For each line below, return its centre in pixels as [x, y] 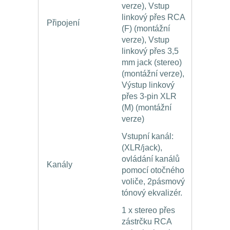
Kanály [60, 165]
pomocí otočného [153, 170]
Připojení [63, 23]
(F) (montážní [146, 29]
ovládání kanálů [151, 159]
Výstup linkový [148, 85]
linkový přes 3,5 [150, 51]
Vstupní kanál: [148, 137]
